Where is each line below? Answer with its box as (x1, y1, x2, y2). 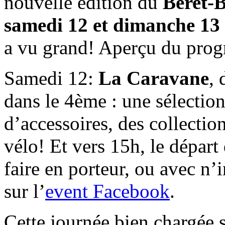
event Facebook (45, 180, 170, 202)
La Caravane (98, 67, 209, 89)
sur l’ (4, 180, 45, 202)
